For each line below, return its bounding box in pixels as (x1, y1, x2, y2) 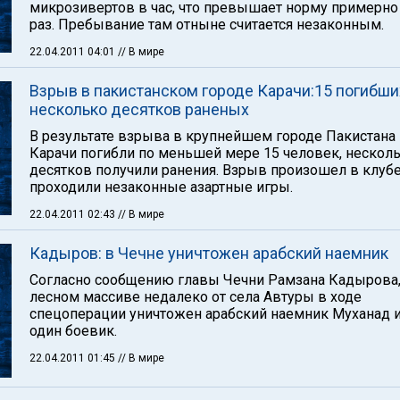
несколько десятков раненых (29, 100, 249, 119)
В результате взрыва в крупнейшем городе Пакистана (29, 128, 396, 145)
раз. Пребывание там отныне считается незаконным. (29, 16, 384, 33)
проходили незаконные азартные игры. (29, 179, 293, 196)
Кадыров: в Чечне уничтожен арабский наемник (29, 244, 388, 262)
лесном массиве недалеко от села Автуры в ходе (29, 288, 362, 305)
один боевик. (29, 322, 117, 339)
